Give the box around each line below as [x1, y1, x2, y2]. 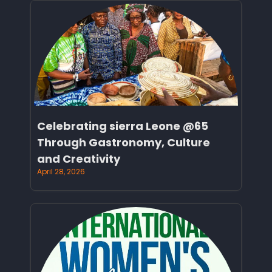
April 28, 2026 [37, 166, 85, 177]
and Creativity [37, 151, 120, 166]
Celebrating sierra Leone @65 [37, 118, 208, 134]
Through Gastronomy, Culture [37, 134, 210, 150]
